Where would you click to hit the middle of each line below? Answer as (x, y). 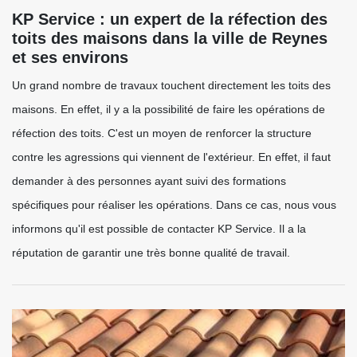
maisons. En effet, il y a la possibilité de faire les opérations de (169, 109)
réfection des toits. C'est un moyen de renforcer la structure (162, 133)
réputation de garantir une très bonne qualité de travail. (151, 253)
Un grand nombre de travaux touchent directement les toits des (171, 85)
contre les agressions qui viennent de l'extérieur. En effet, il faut (171, 157)
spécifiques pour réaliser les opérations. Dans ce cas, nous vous (174, 205)
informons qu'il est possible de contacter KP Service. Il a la (159, 229)
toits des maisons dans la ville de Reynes (170, 38)
